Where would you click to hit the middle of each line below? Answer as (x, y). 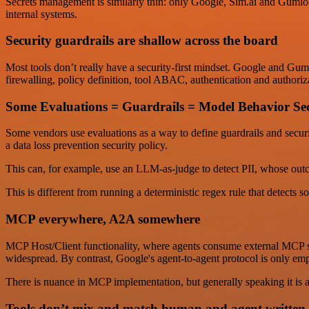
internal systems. (41, 14)
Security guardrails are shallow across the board (142, 41)
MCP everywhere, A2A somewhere (103, 219)
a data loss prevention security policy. (87, 146)
